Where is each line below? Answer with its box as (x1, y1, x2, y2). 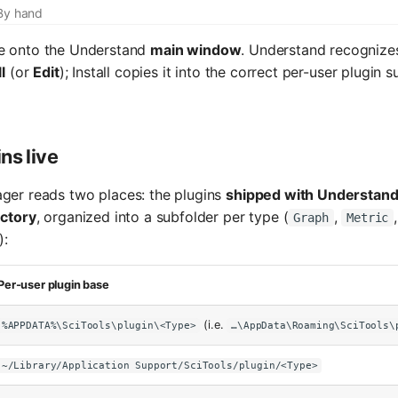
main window (150, 40, 242, 59)
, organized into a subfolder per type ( (36, 207, 289, 226)
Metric (346, 210, 389, 225)
